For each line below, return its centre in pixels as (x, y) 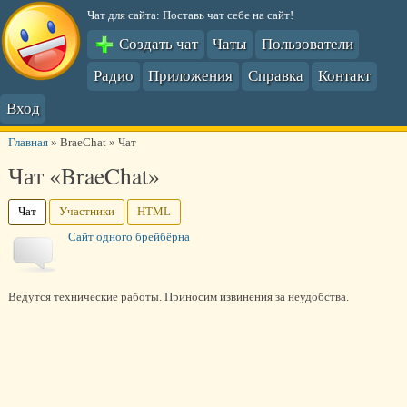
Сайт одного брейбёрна (129, 238)
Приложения (191, 75)
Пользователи (307, 44)
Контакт (344, 75)
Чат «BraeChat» (84, 176)
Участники (86, 212)
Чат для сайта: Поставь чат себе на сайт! (191, 15)
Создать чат (157, 44)
